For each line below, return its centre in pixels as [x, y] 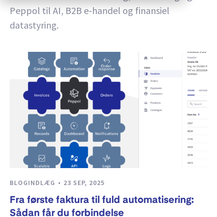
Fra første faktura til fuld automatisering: [102, 201]
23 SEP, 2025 [84, 183]
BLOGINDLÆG [33, 183]
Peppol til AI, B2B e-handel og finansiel [90, 10]
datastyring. [34, 25]
